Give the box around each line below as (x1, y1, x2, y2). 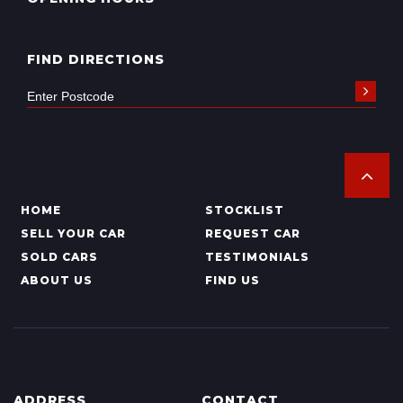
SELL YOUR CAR (21, 227, 126, 240)
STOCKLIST (204, 203, 284, 217)
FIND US (204, 273, 260, 287)
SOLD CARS (21, 250, 98, 264)
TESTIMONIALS (204, 250, 309, 264)
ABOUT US (21, 273, 93, 287)
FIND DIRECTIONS (27, 51, 165, 67)
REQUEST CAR (204, 227, 300, 240)
